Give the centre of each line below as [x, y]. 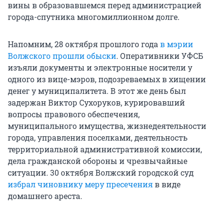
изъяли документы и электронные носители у [100, 68]
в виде [167, 184]
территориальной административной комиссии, [105, 149]
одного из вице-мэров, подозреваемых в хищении [107, 79]
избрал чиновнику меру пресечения [80, 184]
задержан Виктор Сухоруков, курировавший [96, 103]
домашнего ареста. [45, 196]
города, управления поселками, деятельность [98, 138]
